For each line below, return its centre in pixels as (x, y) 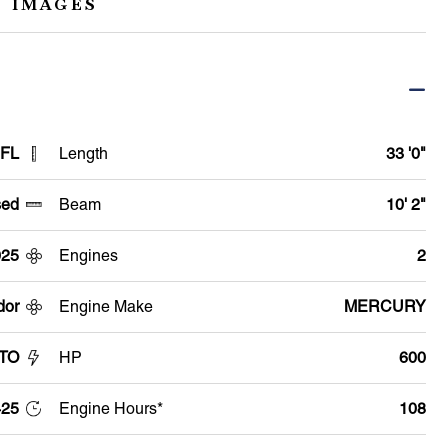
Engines (88, 255)
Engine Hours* (110, 408)
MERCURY (384, 306)
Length (83, 153)
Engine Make (105, 306)
